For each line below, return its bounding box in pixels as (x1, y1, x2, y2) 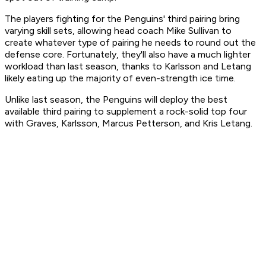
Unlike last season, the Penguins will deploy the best (5, 94, 227, 106)
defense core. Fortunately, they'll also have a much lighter (5, 49, 251, 61)
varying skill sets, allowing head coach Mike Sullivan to (5, 25, 232, 37)
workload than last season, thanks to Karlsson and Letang (5, 61, 251, 72)
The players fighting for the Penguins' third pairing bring (5, 13, 240, 25)
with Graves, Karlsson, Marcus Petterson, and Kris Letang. (5, 118, 252, 129)
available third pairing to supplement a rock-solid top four (5, 106, 247, 118)
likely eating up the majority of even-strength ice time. (5, 72, 236, 84)
